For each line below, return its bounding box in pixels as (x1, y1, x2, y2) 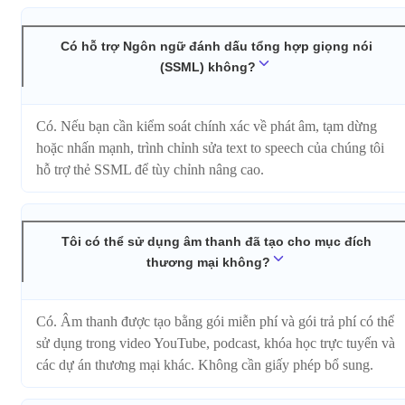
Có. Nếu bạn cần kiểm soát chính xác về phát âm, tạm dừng (36, 118, 377, 134)
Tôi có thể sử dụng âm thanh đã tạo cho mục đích (61, 234, 372, 250)
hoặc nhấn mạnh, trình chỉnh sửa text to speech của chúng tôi (36, 139, 384, 155)
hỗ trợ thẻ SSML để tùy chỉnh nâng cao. (36, 161, 264, 177)
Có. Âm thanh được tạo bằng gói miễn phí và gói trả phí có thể (36, 313, 394, 329)
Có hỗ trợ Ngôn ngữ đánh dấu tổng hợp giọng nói (60, 38, 372, 53)
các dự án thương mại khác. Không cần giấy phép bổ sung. (36, 356, 373, 372)
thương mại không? (146, 255, 270, 270)
